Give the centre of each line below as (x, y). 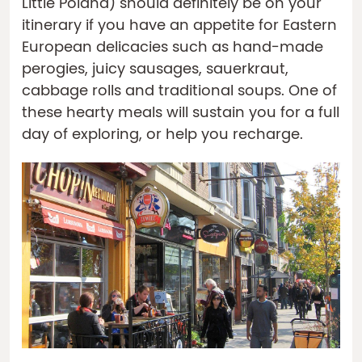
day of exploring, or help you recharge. (162, 136)
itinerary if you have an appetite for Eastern (179, 27)
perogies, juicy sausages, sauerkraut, (155, 70)
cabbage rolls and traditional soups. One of (179, 92)
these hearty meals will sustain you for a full (181, 114)
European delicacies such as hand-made (173, 48)
